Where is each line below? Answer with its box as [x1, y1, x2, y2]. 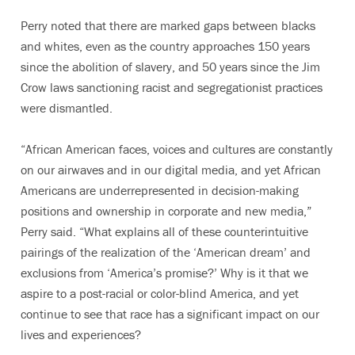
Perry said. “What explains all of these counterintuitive [21, 223, 308, 239]
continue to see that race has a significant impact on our [21, 305, 319, 322]
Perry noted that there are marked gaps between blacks [21, 17, 315, 33]
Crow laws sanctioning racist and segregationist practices [21, 78, 323, 95]
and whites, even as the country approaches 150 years [21, 37, 310, 54]
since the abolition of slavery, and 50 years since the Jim [21, 58, 320, 74]
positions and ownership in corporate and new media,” [21, 202, 311, 219]
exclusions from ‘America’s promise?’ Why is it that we [21, 264, 308, 281]
